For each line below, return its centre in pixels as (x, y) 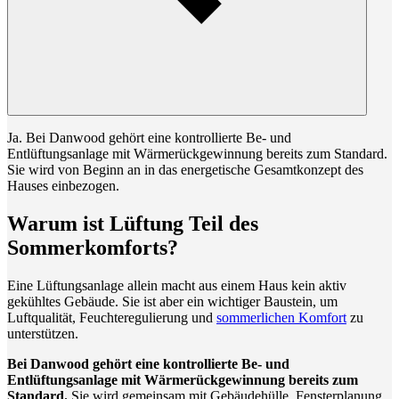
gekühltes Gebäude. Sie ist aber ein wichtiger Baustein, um (172, 301)
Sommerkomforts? (93, 247)
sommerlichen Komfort (281, 317)
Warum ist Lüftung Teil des (133, 223)
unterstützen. (43, 333)
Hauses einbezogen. (63, 185)
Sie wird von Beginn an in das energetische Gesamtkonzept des (185, 169)
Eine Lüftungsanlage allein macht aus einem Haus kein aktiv (177, 285)
